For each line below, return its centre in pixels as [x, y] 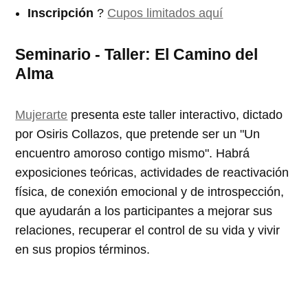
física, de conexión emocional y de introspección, [150, 191]
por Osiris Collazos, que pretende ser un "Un [138, 134]
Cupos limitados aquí [165, 13]
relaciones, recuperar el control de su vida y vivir [148, 230]
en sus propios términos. [83, 249]
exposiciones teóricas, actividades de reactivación [152, 172]
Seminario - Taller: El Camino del [137, 54]
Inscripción [61, 13]
